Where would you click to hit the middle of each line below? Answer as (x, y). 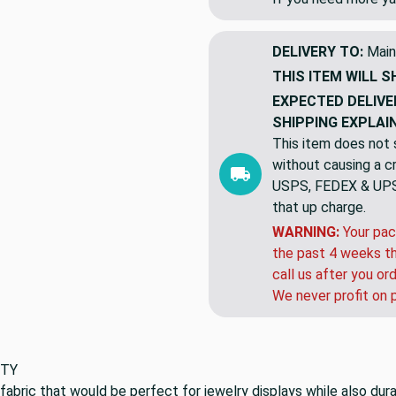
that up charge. (319, 207)
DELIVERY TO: (318, 51)
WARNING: (306, 232)
